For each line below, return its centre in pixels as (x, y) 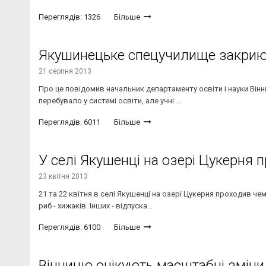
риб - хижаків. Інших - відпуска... (96, 206)
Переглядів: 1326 (69, 17)
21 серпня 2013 (65, 72)
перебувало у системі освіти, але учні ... (110, 101)
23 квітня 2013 (63, 177)
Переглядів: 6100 (69, 227)
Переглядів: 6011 (69, 122)
